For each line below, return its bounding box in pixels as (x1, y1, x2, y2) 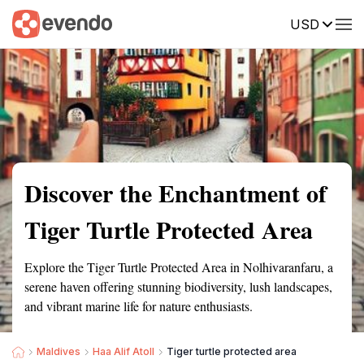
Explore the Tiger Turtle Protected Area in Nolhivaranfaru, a (24, 258, 333, 275)
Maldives (37, 345, 80, 357)
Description (227, 15, 288, 30)
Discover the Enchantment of (24, 175, 327, 210)
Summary (12, 15, 61, 30)
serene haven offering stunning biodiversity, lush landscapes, (24, 278, 332, 295)
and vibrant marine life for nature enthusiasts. (24, 297, 253, 314)
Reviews (313, 15, 358, 30)
